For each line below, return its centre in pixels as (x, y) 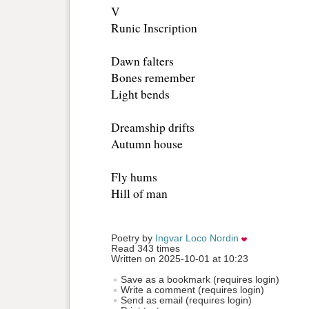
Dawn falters (142, 61)
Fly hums (134, 177)
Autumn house (147, 144)
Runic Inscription (154, 28)
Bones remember (153, 78)
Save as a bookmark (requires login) (199, 280)
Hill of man (139, 194)
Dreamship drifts (153, 128)
